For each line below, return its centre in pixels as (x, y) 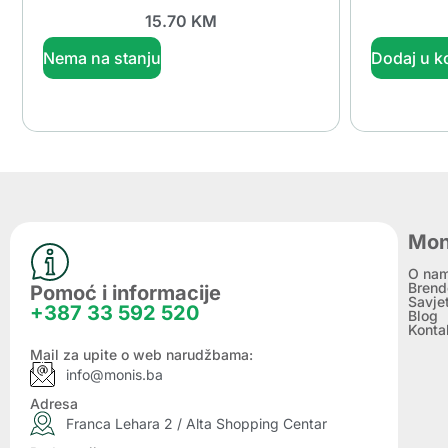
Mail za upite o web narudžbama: (141, 354)
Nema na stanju (102, 57)
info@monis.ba (115, 374)
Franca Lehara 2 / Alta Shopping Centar (197, 423)
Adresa (54, 403)
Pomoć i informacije (125, 292)
